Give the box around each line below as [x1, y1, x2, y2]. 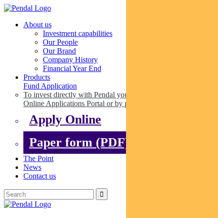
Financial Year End [43, 64, 101, 73]
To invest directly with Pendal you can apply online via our [23, 91, 204, 99]
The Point [23, 154, 54, 163]
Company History [43, 55, 98, 64]
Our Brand [43, 47, 76, 55]
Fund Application [23, 82, 77, 90]
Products [23, 73, 50, 81]
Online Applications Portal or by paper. [23, 99, 143, 108]
